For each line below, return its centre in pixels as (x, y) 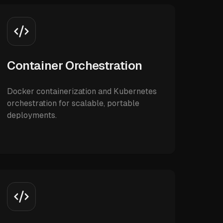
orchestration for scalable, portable (73, 103)
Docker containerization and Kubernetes (82, 91)
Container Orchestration (75, 65)
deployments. (32, 115)
